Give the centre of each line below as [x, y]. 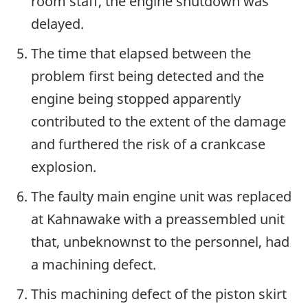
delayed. [57, 24]
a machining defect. [93, 265]
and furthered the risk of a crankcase [148, 144]
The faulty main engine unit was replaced [161, 197]
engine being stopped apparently [136, 99]
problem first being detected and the [147, 76]
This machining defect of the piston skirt [159, 294]
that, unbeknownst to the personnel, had [160, 242]
